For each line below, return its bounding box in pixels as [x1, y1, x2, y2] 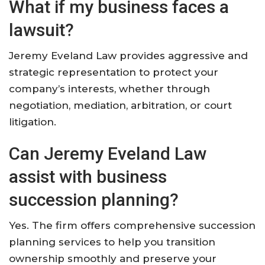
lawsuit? [9, 19, 74, 40]
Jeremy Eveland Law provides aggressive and [9, 49, 248, 62]
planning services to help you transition [9, 235, 215, 248]
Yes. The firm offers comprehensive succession [9, 219, 256, 231]
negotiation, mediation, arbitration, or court [9, 99, 232, 111]
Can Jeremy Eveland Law [9, 143, 206, 164]
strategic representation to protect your [9, 66, 218, 78]
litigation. [9, 115, 56, 128]
